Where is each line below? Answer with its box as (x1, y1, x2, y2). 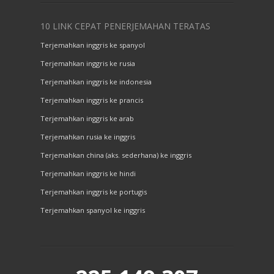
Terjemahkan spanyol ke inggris (40, 206, 145, 215)
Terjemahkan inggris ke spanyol (40, 40, 145, 50)
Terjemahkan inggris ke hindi (40, 169, 136, 179)
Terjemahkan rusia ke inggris (40, 132, 135, 142)
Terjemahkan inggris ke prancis (40, 95, 143, 105)
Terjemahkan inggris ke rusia (40, 59, 135, 68)
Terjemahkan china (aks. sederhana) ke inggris (40, 150, 191, 160)
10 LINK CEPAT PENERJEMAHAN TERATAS (40, 20, 210, 32)
